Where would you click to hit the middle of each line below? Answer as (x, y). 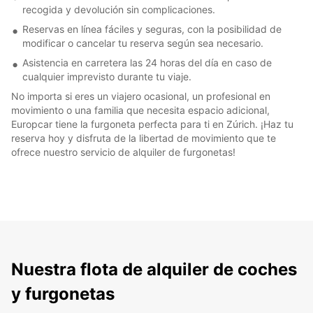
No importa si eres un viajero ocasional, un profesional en (141, 96)
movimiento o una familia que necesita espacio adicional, (140, 110)
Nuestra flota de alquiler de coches (154, 269)
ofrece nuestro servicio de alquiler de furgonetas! (123, 152)
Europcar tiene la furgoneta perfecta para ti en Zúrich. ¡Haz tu (152, 124)
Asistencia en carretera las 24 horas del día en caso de (147, 62)
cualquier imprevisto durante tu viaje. (107, 76)
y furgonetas (63, 293)
